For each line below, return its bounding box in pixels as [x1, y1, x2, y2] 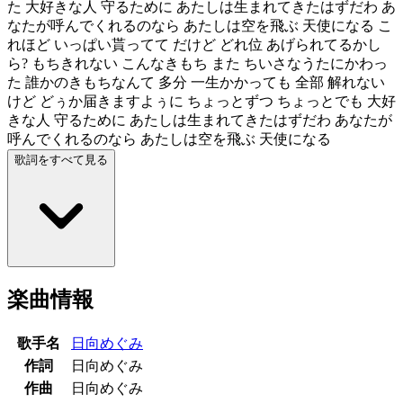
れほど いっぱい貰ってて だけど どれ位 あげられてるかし [7, 36, 381, 52]
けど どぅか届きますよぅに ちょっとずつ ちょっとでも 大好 [7, 93, 396, 109]
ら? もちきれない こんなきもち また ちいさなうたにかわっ [7, 55, 388, 71]
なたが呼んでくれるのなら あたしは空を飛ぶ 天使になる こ [7, 17, 392, 33]
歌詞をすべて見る [14, 152, 108, 166]
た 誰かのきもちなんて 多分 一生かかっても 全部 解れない [7, 74, 385, 90]
